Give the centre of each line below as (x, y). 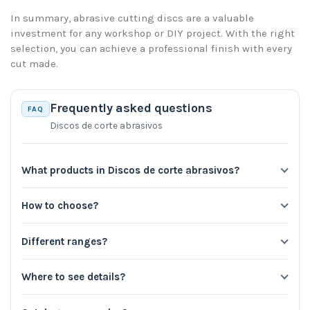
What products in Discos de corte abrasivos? (130, 170)
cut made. (34, 63)
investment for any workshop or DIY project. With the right (153, 33)
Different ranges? (64, 241)
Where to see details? (73, 277)
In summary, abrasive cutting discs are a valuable (132, 18)
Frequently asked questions (131, 108)
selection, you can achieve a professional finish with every (151, 48)
